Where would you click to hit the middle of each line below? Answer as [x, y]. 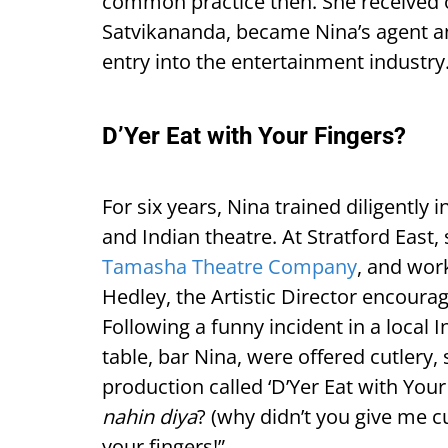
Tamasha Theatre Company [229, 266]
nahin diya [149, 416]
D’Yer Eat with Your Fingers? [254, 136]
